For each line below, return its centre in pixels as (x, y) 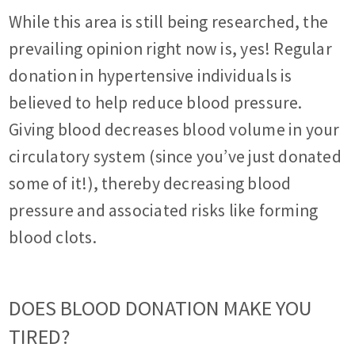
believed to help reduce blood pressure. (156, 103)
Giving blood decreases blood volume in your (174, 130)
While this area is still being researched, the (169, 22)
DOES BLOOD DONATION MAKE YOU (161, 308)
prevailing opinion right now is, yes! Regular (170, 49)
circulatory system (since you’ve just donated (175, 157)
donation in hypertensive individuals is (151, 76)
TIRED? (40, 337)
